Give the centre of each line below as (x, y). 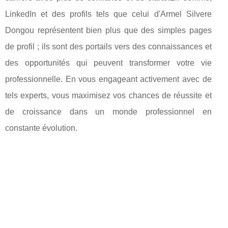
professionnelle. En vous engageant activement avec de (108, 79)
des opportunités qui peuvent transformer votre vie (108, 63)
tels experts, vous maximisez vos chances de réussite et (108, 95)
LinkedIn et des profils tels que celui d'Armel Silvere (108, 14)
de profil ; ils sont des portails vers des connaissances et (108, 46)
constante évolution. (41, 128)
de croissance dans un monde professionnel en (108, 111)
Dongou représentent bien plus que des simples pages (108, 30)
